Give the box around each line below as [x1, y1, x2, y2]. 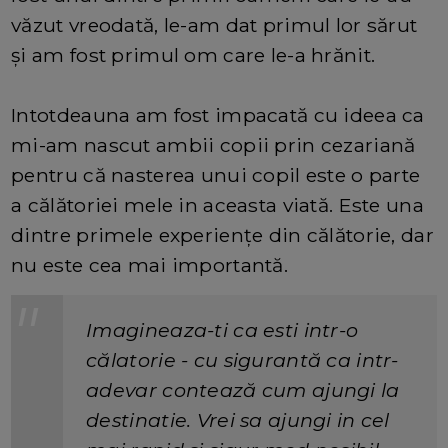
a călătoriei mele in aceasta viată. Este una [11, 192, 424, 217]
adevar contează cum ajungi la [86, 377, 400, 402]
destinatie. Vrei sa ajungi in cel [86, 407, 390, 432]
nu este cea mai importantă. [11, 252, 288, 277]
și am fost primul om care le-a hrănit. [11, 42, 376, 67]
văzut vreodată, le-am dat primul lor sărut [11, 12, 418, 37]
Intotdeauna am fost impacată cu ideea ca [11, 102, 425, 127]
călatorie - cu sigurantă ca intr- [86, 347, 399, 372]
